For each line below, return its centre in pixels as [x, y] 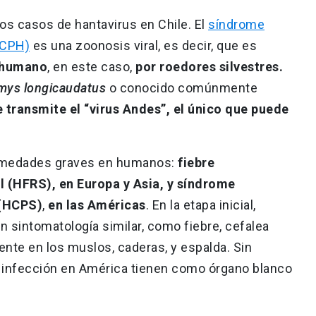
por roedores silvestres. [209, 66]
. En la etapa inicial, [201, 205]
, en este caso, [91, 66]
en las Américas [97, 205]
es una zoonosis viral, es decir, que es [143, 45]
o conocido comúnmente [182, 87]
